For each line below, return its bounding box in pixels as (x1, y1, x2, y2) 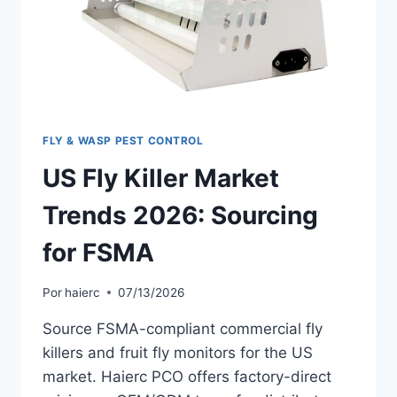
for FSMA (43, 237, 154, 269)
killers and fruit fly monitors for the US (43, 343, 313, 362)
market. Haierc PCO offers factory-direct (43, 367, 331, 385)
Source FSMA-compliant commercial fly (43, 319, 323, 338)
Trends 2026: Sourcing (43, 200, 318, 231)
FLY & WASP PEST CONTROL (43, 134, 204, 148)
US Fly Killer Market (43, 163, 279, 194)
